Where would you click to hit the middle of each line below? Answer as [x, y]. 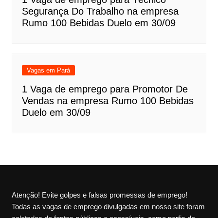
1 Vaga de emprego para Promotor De [105, 89]
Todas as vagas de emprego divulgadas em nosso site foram [108, 206]
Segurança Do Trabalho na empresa [100, 11]
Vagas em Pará [48, 70]
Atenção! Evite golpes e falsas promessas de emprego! [99, 195]
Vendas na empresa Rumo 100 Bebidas [108, 100]
